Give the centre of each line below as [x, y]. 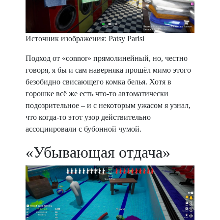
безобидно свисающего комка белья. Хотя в [98, 82]
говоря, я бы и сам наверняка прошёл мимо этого [108, 70]
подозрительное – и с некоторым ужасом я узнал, [108, 105]
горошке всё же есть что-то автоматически [97, 93]
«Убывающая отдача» [98, 152]
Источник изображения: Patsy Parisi [85, 38]
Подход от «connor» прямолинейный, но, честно [107, 58]
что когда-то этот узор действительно [88, 117]
